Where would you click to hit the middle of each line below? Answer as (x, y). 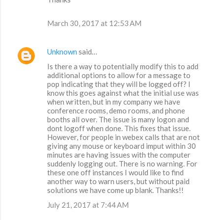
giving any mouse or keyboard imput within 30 (122, 146)
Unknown (62, 52)
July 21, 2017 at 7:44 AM (88, 205)
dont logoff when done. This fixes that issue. (119, 128)
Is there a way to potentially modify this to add (123, 67)
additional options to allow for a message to (119, 75)
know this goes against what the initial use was (123, 93)
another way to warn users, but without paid (118, 181)
